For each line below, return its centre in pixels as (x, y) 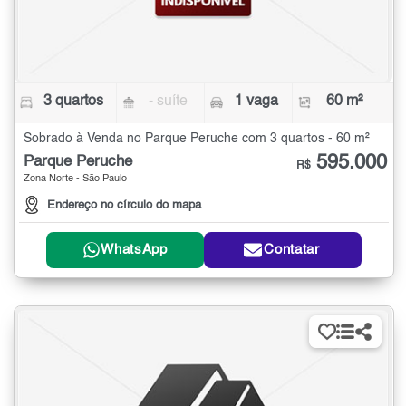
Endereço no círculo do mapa (124, 205)
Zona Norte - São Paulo (75, 179)
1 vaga (256, 101)
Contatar (292, 250)
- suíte (169, 101)
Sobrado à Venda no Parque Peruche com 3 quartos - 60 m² (197, 138)
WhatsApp (134, 250)
